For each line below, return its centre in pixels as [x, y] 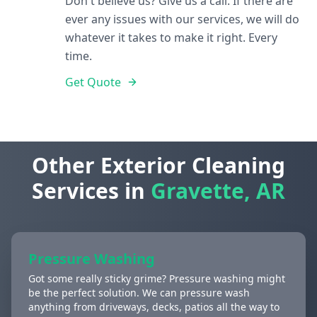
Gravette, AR [218, 191]
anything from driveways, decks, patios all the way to [154, 307]
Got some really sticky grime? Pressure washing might [157, 278]
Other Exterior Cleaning [158, 165]
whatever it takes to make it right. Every [171, 38]
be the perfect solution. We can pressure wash [139, 293]
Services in [91, 191]
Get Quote [93, 82]
